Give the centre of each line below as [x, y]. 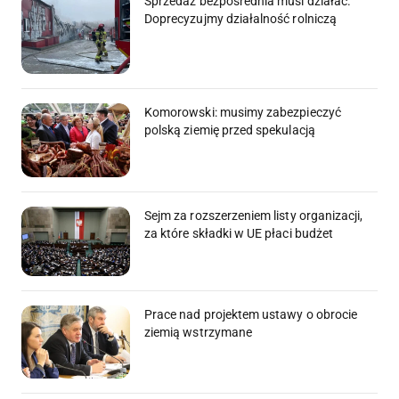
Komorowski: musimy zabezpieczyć [243, 112]
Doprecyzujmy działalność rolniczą [240, 19]
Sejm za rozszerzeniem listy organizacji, [254, 216]
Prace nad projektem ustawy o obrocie [251, 315]
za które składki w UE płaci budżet [239, 234]
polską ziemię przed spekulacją [230, 130]
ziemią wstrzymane [199, 333]
